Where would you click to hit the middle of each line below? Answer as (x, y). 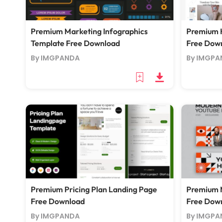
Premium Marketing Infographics (89, 31)
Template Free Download (75, 43)
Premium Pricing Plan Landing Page (94, 189)
